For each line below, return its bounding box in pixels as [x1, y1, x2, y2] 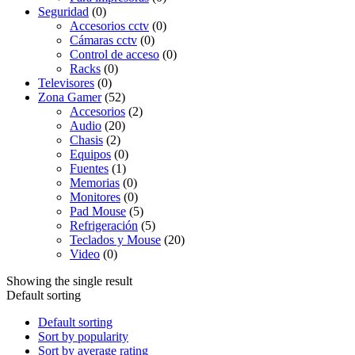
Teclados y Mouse [70, 232, 161, 246]
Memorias [70, 175, 120, 189]
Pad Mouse [70, 204, 126, 218]
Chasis [70, 132, 103, 147]
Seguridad [38, 4, 89, 18]
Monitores [70, 189, 120, 204]
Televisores [38, 75, 94, 90]
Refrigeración [70, 218, 138, 232]
